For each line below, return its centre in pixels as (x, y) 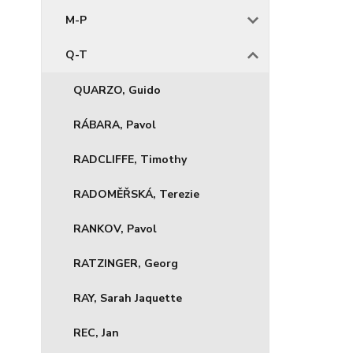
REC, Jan (96, 333)
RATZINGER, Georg (126, 264)
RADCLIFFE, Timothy (130, 160)
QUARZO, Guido (117, 90)
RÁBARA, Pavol (115, 125)
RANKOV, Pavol (115, 229)
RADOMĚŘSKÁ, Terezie (136, 194)
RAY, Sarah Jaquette (128, 298)
